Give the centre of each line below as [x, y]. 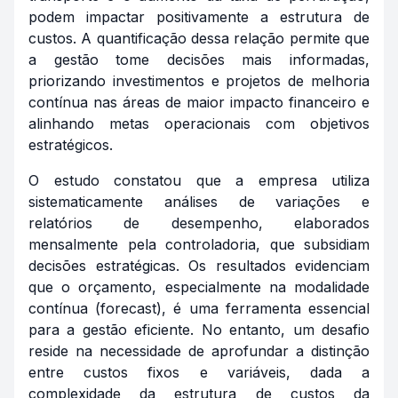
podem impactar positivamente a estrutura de [199, 17]
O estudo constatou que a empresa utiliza [199, 180]
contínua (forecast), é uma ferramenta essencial [199, 308]
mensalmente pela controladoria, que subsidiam [199, 244]
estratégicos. [71, 145]
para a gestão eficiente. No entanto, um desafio [199, 330]
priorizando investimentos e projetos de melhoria [199, 81]
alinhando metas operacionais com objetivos [199, 123]
